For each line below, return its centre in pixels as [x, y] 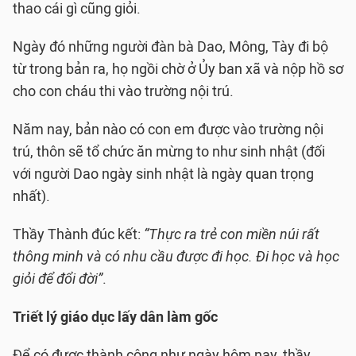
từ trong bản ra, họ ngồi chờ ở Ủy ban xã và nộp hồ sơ [178, 69]
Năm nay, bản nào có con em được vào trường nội [168, 130]
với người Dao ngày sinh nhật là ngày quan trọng [163, 174]
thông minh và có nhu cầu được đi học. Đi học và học [176, 257]
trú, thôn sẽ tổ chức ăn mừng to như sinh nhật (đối [169, 152]
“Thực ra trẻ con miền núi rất [232, 234]
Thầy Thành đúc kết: [78, 234]
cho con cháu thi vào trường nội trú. [123, 91]
